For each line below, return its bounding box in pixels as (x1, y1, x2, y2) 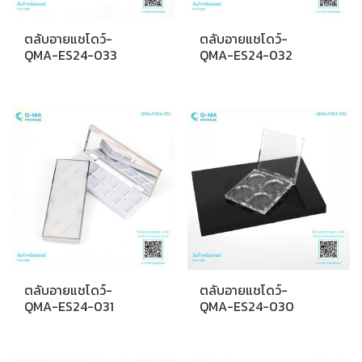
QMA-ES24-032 (200, 45, 293, 65)
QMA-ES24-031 (24, 296, 114, 316)
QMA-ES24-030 (200, 296, 295, 316)
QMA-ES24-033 (24, 45, 117, 65)
